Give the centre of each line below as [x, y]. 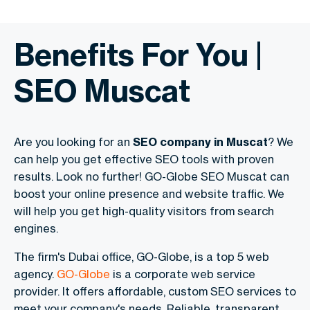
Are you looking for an [73, 142]
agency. [35, 274]
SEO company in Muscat [200, 142]
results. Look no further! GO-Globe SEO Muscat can [152, 176]
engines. [36, 228]
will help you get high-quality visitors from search [144, 211]
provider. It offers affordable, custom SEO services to [155, 291]
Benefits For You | [138, 55]
